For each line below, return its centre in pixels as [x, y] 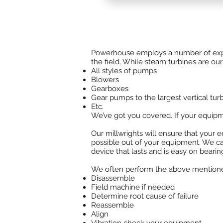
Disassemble [113, 178]
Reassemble [112, 205]
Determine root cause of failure [145, 196]
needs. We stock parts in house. [158, 21]
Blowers [106, 80]
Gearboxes [110, 89]
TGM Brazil [121, 10]
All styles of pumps [124, 71]
